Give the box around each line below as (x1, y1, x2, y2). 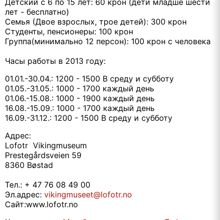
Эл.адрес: (5, 190, 44, 200)
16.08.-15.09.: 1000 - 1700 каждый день (5, 103, 155, 113)
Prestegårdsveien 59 (5, 150, 82, 161)
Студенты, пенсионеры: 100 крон (5, 27, 133, 37)
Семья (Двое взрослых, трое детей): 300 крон (5, 17, 187, 27)
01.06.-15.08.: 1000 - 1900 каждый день (5, 93, 155, 104)
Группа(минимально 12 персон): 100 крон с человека (5, 36, 211, 47)
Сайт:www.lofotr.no (5, 199, 78, 210)
